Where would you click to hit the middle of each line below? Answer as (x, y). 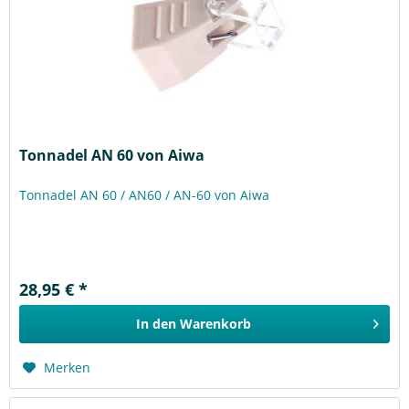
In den (157, 324)
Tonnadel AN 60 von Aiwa (112, 156)
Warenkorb (216, 324)
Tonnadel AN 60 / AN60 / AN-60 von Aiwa (145, 195)
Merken (68, 368)
